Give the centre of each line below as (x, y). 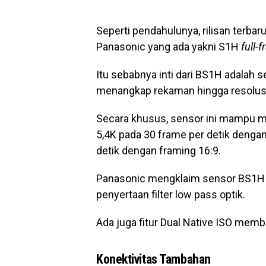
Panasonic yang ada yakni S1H (169, 47)
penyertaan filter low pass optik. (171, 194)
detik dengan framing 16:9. (159, 151)
